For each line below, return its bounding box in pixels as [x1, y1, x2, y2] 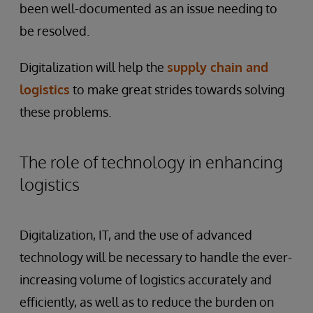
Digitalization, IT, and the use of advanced [20, 226, 252, 242]
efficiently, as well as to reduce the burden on [20, 293, 274, 310]
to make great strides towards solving [70, 81, 284, 97]
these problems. [20, 103, 111, 119]
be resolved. [20, 22, 89, 38]
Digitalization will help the [20, 59, 167, 75]
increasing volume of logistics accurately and [20, 271, 272, 287]
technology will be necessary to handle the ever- [20, 249, 292, 265]
